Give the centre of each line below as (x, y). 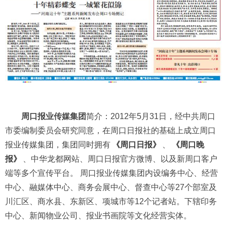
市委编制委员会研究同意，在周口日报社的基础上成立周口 (110, 130)
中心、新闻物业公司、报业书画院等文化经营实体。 (98, 215)
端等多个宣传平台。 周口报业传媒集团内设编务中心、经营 (111, 173)
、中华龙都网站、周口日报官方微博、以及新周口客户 (120, 159)
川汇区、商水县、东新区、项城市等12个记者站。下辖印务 (111, 201)
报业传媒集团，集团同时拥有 (58, 144)
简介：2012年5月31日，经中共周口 (151, 116)
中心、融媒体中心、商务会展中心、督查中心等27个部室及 (111, 187)
